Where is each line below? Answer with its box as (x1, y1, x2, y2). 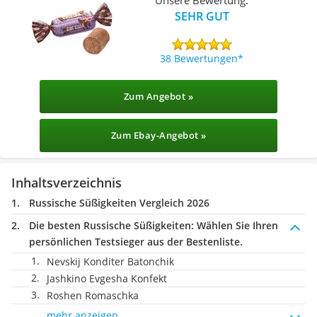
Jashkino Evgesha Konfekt (47, 272, 167, 285)
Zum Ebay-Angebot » (110, 129, 207, 142)
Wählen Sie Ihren (194, 219, 278, 232)
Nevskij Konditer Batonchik (47, 255, 174, 268)
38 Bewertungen (160, 51, 238, 65)
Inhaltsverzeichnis (11, 174, 122, 191)
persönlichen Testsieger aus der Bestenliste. (29, 235, 243, 248)
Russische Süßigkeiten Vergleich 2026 (29, 196, 209, 209)
